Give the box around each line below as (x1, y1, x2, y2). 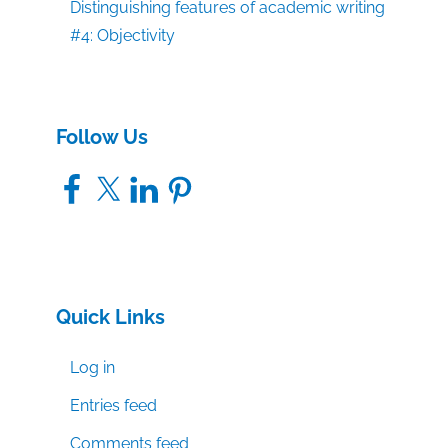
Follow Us (56, 125, 148, 150)
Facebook (55, 171, 128, 191)
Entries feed (70, 396, 158, 416)
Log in (70, 358, 116, 378)
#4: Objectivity (70, 26, 176, 46)
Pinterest (163, 171, 227, 191)
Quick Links (56, 305, 165, 330)
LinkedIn (127, 171, 188, 191)
